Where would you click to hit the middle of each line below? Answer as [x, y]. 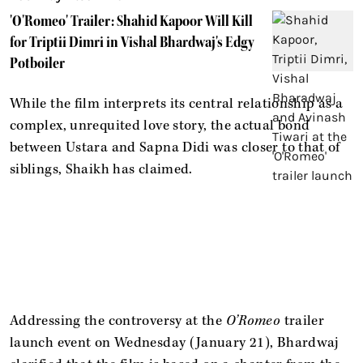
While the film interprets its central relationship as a [177, 103]
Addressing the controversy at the [118, 320]
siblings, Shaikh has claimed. [101, 169]
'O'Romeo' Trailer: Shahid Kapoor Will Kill [131, 21]
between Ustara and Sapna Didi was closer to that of [175, 147]
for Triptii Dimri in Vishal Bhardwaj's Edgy [132, 42]
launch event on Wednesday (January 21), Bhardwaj [175, 342]
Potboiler [37, 63]
